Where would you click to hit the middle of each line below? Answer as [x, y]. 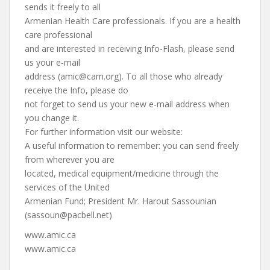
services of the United [67, 187]
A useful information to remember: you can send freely [132, 146]
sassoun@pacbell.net [68, 215]
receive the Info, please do [77, 90]
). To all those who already [171, 76]
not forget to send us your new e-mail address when [127, 104]
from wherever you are [70, 159]
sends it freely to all [63, 7]
